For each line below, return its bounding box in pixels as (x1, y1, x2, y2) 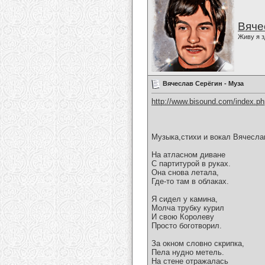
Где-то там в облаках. (151, 177, 229, 186)
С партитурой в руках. (151, 159, 231, 169)
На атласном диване (151, 150, 225, 160)
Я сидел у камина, (151, 195, 218, 204)
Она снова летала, (151, 168, 219, 177)
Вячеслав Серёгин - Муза (163, 79, 244, 87)
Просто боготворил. (151, 221, 222, 231)
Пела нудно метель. (151, 248, 224, 257)
